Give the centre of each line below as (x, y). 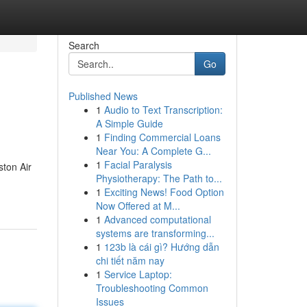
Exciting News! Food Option (164, 192)
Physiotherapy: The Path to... (159, 178)
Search (84, 45)
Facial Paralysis (138, 164)
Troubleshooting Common (152, 288)
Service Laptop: (138, 274)
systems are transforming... (155, 233)
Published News (103, 96)
